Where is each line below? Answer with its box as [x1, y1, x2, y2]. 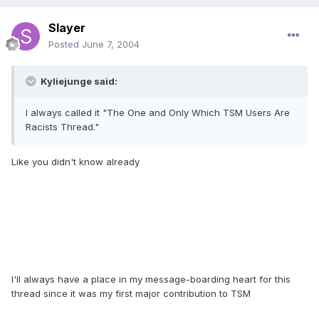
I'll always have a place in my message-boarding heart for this [11, 273, 291, 286]
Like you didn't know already [11, 156, 140, 168]
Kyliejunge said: [38, 75, 117, 88]
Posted [48, 38, 82, 51]
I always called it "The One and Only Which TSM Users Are [26, 107, 290, 119]
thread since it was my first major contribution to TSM [11, 288, 251, 300]
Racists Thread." [26, 121, 99, 133]
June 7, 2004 [82, 38, 140, 51]
